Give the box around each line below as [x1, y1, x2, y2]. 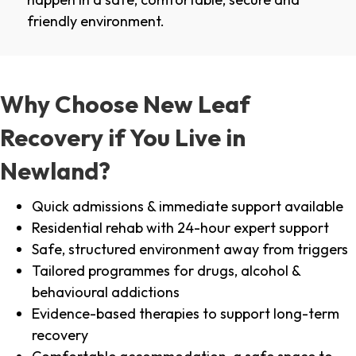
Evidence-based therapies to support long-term [32, 304, 339, 323]
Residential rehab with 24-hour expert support [32, 219, 329, 238]
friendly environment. [27, 12, 164, 31]
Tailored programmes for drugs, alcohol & [32, 261, 300, 281]
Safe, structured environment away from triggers [32, 240, 348, 259]
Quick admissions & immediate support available [32, 197, 343, 216]
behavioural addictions [32, 283, 180, 302]
